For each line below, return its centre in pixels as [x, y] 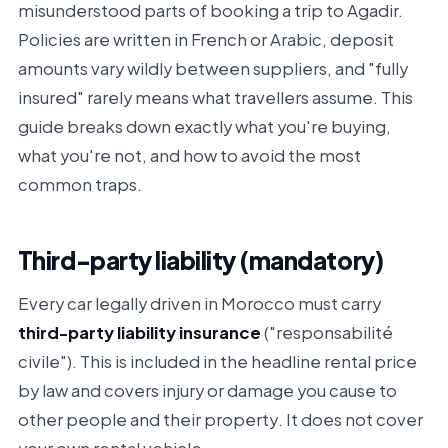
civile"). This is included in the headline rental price [217, 361]
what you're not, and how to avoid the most [189, 155]
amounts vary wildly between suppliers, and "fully [212, 68]
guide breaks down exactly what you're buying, [204, 126]
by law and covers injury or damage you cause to [207, 390]
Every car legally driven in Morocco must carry [199, 303]
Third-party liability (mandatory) [200, 260]
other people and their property [147, 419]
